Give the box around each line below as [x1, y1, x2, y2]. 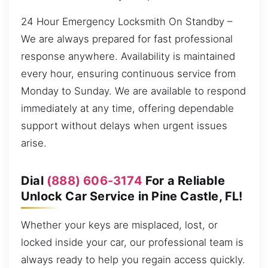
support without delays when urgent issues [21, 119, 227, 132]
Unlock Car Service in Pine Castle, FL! [21, 188, 243, 203]
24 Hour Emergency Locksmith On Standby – [21, 15, 232, 28]
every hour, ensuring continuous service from [21, 67, 236, 80]
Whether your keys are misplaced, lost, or [21, 218, 218, 231]
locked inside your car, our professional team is [21, 236, 243, 248]
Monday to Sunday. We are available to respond [21, 84, 246, 97]
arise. [21, 136, 47, 149]
